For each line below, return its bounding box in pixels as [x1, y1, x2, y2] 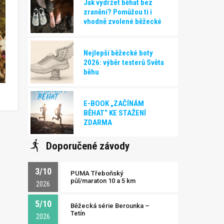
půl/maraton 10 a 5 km [70, 177, 135, 184]
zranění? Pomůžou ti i [83, 7, 152, 16]
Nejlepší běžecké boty [83, 48, 153, 57]
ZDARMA [83, 117, 112, 127]
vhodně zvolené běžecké [83, 16, 161, 26]
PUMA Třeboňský [70, 169, 123, 177]
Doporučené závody [43, 140, 129, 152]
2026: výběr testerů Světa [83, 57, 164, 67]
